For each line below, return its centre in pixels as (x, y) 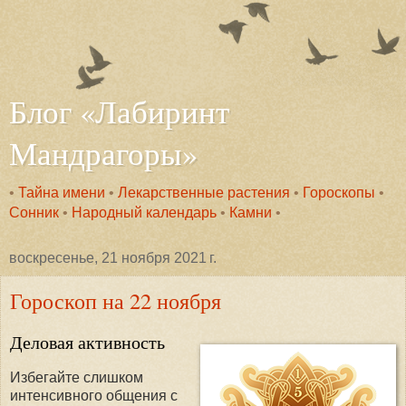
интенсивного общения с (94, 395)
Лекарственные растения (204, 193)
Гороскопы (339, 193)
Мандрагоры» (103, 153)
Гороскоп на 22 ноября (116, 300)
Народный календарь (144, 213)
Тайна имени (62, 193)
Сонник (34, 213)
